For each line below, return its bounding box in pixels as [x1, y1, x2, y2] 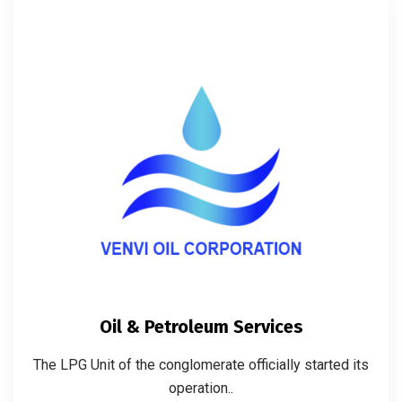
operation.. [169, 379, 233, 397]
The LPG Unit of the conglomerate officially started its [33, 355, 369, 373]
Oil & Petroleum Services [99, 315, 303, 337]
